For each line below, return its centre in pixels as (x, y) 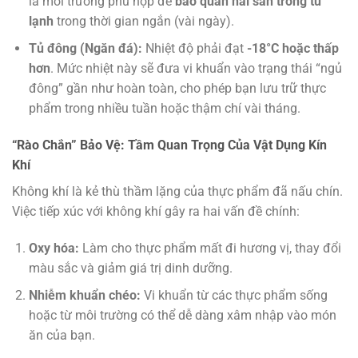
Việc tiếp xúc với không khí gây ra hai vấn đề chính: (156, 212)
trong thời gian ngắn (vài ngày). (143, 21)
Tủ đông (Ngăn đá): (85, 49)
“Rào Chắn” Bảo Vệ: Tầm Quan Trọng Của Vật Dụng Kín (169, 145)
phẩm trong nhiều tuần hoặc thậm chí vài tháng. (164, 109)
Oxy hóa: (54, 248)
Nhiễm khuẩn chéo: (84, 296)
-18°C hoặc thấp (292, 49)
